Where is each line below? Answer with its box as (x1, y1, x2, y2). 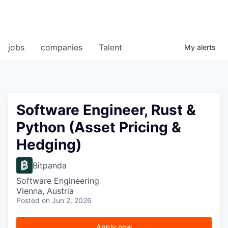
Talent (99, 42, 122, 53)
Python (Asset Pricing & (16, 119, 181, 136)
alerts (197, 43, 216, 52)
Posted (16, 196, 40, 205)
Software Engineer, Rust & (16, 101, 196, 119)
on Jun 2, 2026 (42, 196, 92, 205)
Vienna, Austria (16, 186, 74, 196)
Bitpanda (33, 160, 67, 171)
